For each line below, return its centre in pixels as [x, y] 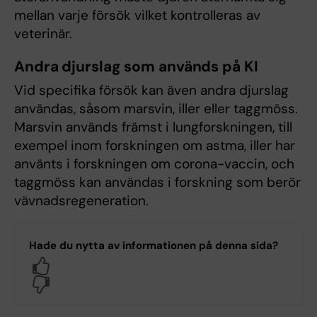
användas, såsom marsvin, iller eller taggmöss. [156, 109]
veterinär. [43, 34]
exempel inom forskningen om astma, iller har [155, 146]
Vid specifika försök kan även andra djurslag [151, 91]
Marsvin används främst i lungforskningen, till [153, 127]
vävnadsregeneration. [83, 201]
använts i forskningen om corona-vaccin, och [154, 164]
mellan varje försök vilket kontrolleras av [137, 16]
